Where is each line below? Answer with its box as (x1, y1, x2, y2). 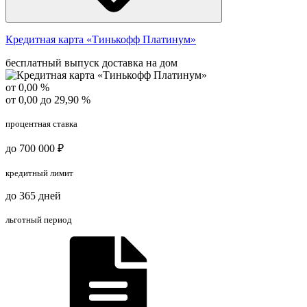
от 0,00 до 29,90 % (5, 93, 90, 106)
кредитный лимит (5, 167, 73, 178)
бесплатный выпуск (5, 56, 99, 69)
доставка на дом (102, 56, 177, 69)
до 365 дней (5, 189, 61, 201)
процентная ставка (5, 118, 77, 129)
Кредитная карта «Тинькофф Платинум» (5, 33, 196, 45)
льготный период (5, 214, 72, 225)
